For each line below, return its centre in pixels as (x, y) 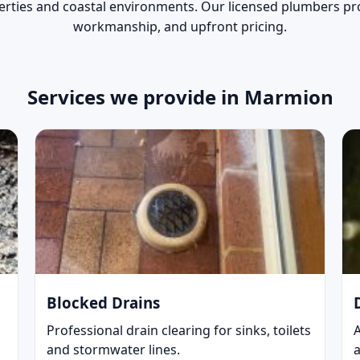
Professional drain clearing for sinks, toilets (178, 331)
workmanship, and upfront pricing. (180, 27)
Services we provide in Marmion (180, 97)
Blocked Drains (103, 303)
